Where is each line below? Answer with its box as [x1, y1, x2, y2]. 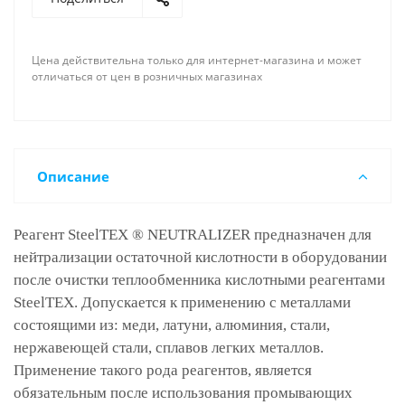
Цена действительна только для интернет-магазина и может [32, 52, 362, 68]
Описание [37, 167, 109, 185]
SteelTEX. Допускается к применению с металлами [14, 294, 351, 311]
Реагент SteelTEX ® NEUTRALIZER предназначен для [14, 226, 372, 243]
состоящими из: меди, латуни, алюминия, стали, [14, 316, 330, 334]
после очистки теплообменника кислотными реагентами [14, 271, 385, 288]
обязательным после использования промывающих [14, 384, 353, 401]
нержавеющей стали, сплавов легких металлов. [14, 339, 324, 356]
